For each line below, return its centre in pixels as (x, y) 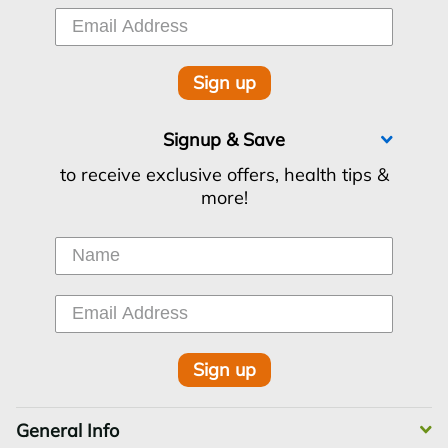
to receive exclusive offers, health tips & (224, 175)
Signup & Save (224, 140)
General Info (67, 430)
